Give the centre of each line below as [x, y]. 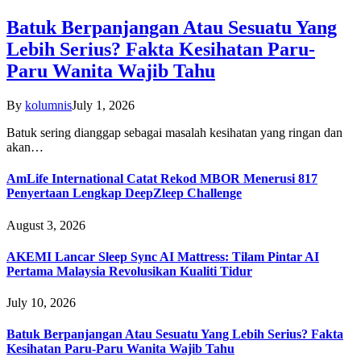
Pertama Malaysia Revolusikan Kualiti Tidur [129, 271]
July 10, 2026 [41, 303]
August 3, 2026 [46, 225]
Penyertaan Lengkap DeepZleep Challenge [124, 193]
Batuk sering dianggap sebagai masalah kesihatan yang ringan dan [174, 133]
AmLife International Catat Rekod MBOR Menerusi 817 [162, 179]
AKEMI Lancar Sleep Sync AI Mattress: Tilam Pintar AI [163, 256]
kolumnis [48, 106]
